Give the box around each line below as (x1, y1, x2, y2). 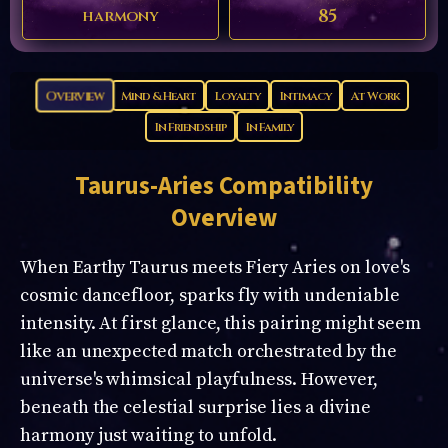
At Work (350, 87, 400, 104)
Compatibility (213, 168, 373, 205)
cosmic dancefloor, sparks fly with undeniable (20, 284, 400, 308)
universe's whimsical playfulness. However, (20, 368, 378, 392)
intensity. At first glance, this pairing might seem (20, 312, 422, 336)
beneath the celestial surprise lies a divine (20, 396, 371, 420)
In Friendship (154, 118, 227, 135)
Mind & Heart (120, 87, 196, 104)
